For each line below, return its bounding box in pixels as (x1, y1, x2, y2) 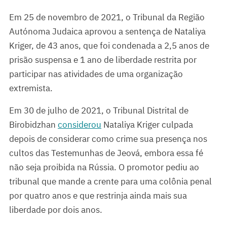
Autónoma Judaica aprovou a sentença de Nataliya (9, 26, 206, 37)
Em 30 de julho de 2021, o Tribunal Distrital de (9, 105, 188, 117)
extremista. (9, 83, 53, 94)
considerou (58, 119, 101, 131)
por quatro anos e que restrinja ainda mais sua (9, 190, 187, 202)
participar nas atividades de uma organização (9, 68, 183, 80)
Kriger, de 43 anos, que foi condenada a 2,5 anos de (9, 40, 209, 52)
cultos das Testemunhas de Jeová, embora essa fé (9, 147, 203, 159)
